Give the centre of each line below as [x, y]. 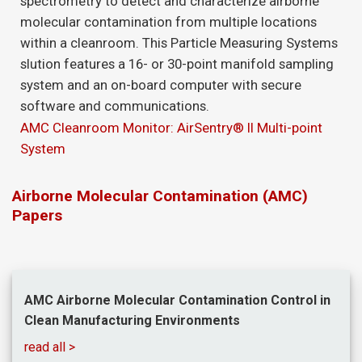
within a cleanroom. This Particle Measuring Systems [179, 42]
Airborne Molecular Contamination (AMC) [160, 196]
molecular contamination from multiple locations [168, 21]
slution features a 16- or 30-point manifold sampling [177, 63]
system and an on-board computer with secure [161, 84]
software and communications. [115, 105]
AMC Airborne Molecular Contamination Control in [177, 300]
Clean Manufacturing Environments [132, 320]
